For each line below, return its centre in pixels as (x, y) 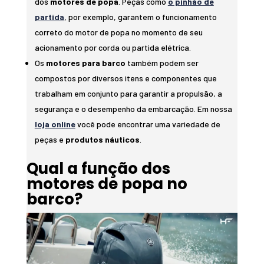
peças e (50, 140)
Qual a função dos (98, 169)
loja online (55, 124)
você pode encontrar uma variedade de (148, 124)
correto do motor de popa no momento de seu (118, 32)
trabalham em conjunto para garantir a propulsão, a (128, 94)
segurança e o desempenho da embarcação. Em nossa (133, 109)
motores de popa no (107, 184)
